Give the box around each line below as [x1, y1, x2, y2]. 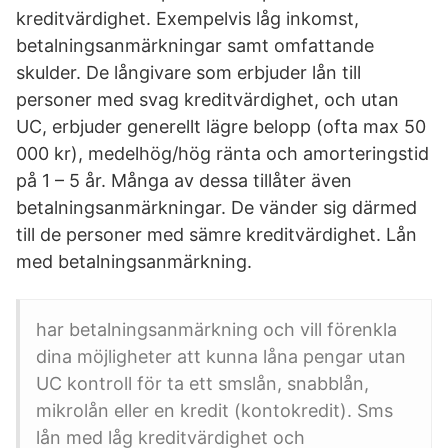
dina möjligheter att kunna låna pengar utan [36, 346, 406, 367]
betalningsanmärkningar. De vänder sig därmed [16, 197, 417, 218]
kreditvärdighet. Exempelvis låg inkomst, [16, 8, 359, 29]
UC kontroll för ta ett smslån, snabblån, [36, 373, 369, 394]
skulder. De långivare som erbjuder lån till [16, 62, 361, 83]
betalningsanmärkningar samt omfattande [16, 35, 374, 56]
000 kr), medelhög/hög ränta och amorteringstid [16, 143, 429, 164]
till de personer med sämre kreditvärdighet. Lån [16, 224, 417, 245]
